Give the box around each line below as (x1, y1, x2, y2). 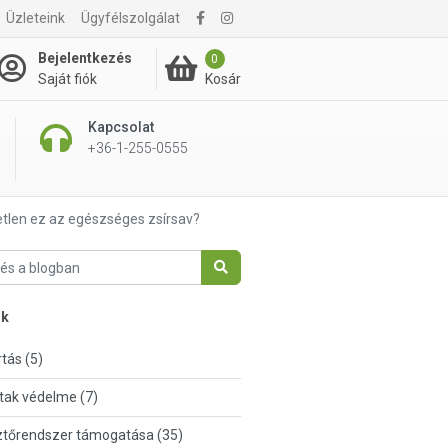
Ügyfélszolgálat (81, 10, 180, 26)
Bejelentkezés (37, 50, 132, 66)
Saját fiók (37, 71, 97, 87)
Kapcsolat (87, 119, 154, 135)
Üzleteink (6, 10, 65, 26)
